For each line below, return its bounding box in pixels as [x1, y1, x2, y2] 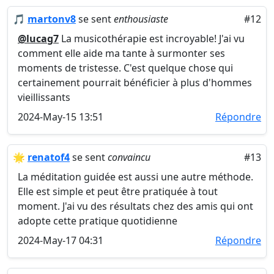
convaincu [108, 150, 150, 164]
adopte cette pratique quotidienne [18, 214, 177, 228]
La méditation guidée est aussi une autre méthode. [18, 170, 253, 183]
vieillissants [18, 91, 70, 104]
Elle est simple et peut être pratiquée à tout [18, 185, 218, 198]
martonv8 [28, 12, 76, 26]
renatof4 [28, 150, 70, 164]
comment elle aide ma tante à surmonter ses [18, 46, 225, 60]
